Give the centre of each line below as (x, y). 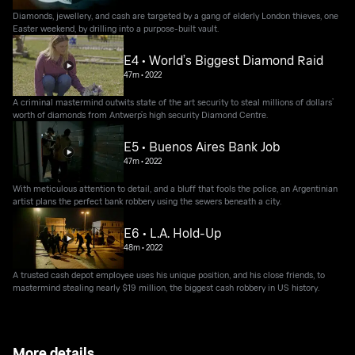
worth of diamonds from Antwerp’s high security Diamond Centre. (141, 115)
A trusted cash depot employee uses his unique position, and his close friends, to (169, 275)
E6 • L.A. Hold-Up (173, 233)
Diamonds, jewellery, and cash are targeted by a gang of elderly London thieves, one (176, 16)
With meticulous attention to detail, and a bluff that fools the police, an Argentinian (176, 189)
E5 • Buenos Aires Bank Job (202, 146)
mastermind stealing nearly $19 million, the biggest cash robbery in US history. (166, 288)
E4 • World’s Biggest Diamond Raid (224, 60)
